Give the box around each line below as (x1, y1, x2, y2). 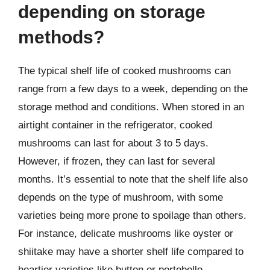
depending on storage (18, 2, 206, 22)
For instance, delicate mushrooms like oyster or (18, 228, 233, 239)
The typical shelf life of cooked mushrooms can (18, 65, 231, 77)
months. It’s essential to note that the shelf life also (18, 174, 248, 185)
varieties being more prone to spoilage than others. (18, 210, 246, 221)
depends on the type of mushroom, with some (18, 192, 223, 203)
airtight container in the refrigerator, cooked (18, 119, 212, 131)
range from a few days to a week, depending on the (18, 83, 248, 95)
